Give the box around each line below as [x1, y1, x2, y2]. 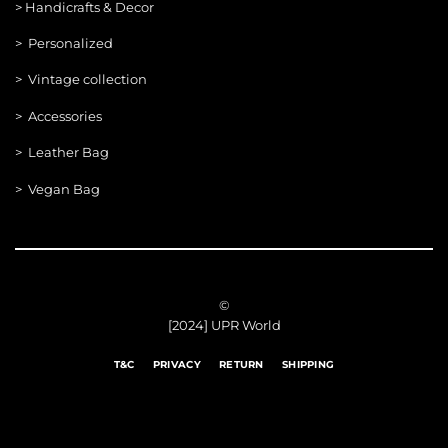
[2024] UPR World [167, 317, 281, 333]
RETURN [218, 358, 264, 372]
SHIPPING [281, 358, 335, 372]
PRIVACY [152, 358, 201, 372]
